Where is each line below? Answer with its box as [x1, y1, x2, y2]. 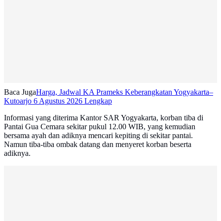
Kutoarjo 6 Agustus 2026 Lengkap [4, 97, 112, 106]
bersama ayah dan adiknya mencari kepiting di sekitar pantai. [4, 131, 193, 140]
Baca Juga [4, 88, 36, 97]
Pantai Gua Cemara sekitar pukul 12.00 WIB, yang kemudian [4, 122, 195, 131]
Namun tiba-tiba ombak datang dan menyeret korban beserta [4, 140, 191, 149]
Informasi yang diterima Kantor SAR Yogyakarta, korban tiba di [4, 113, 203, 122]
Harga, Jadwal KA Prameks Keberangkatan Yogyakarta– [36, 88, 213, 97]
